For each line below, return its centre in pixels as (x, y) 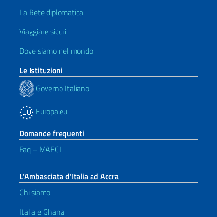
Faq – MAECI (40, 149)
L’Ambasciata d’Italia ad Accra (69, 176)
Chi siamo (35, 192)
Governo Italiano (62, 88)
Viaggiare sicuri (43, 31)
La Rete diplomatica (51, 12)
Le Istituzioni (41, 70)
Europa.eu (51, 111)
